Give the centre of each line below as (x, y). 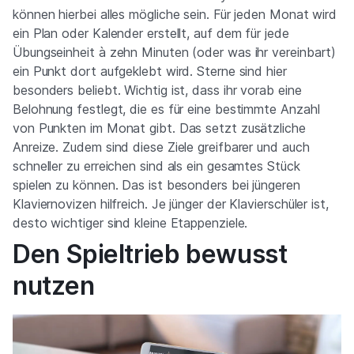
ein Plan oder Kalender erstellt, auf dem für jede (151, 33)
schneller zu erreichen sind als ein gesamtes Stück (156, 166)
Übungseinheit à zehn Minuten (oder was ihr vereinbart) (175, 52)
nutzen (54, 286)
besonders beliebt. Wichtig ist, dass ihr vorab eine (157, 90)
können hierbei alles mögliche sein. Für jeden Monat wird (175, 14)
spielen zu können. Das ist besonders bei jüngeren (156, 185)
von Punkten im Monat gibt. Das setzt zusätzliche (159, 128)
